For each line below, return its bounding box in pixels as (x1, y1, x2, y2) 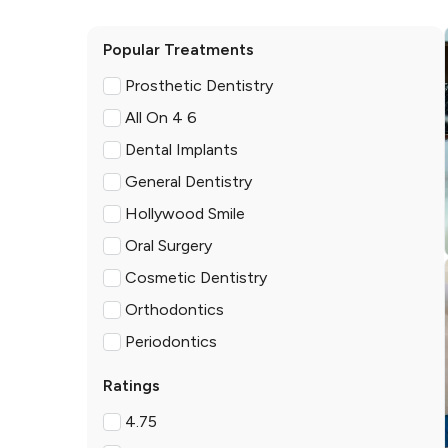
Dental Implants (125, 140, 238, 159)
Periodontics (125, 332, 217, 351)
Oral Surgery (125, 236, 212, 255)
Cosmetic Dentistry (125, 268, 267, 287)
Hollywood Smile (125, 204, 245, 223)
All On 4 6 (125, 108, 197, 127)
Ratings (103, 376, 160, 395)
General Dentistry (125, 172, 252, 191)
